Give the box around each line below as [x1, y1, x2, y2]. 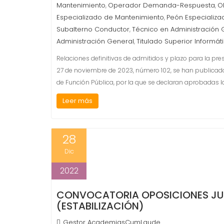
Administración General [56, 36, 134, 46]
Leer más [62, 96, 92, 105]
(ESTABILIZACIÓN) [56, 199, 144, 213]
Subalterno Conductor [56, 24, 129, 34]
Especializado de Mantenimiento [56, 12, 164, 22]
